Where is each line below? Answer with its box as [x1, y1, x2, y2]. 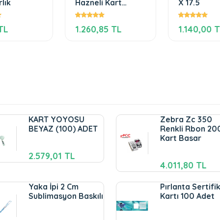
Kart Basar [160, 133, 201, 143]
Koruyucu [75, 7, 111, 17]
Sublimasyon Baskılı [28, 191, 103, 201]
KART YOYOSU [28, 114, 84, 124]
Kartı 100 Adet [160, 191, 215, 201]
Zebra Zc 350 [160, 114, 212, 124]
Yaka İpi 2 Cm [28, 182, 79, 192]
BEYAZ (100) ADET [28, 124, 98, 134]
